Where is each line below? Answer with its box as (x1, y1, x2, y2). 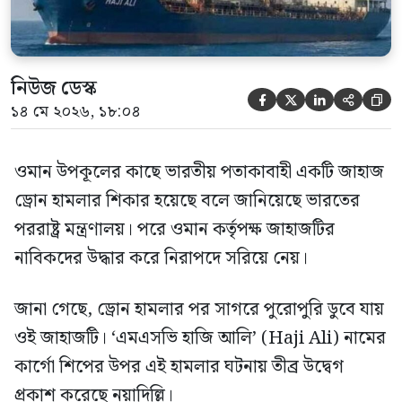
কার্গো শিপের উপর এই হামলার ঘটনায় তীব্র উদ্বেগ (14, 352, 344, 381)
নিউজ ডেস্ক (11, 72, 97, 104)
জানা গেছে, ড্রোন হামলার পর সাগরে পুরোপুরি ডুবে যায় (14, 294, 384, 324)
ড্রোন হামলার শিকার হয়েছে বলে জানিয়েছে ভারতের (14, 186, 360, 215)
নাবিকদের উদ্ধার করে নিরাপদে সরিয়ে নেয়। (14, 243, 308, 273)
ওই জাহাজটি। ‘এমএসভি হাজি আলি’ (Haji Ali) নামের (14, 323, 386, 353)
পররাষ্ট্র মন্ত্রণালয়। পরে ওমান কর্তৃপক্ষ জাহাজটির (14, 214, 335, 244)
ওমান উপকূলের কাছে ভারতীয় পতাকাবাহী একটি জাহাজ (14, 157, 384, 187)
